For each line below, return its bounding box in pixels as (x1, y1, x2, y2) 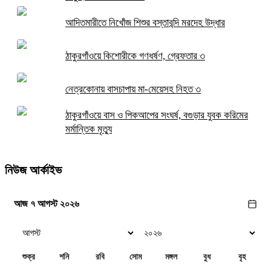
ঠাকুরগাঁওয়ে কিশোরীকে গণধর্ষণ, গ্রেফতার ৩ (65, 50, 205, 62)
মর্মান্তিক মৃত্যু (65, 123, 112, 135)
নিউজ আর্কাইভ (5, 163, 62, 177)
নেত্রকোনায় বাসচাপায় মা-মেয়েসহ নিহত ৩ (65, 83, 201, 95)
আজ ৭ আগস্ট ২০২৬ (14, 198, 79, 209)
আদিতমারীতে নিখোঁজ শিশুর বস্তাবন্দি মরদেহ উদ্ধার (65, 16, 225, 28)
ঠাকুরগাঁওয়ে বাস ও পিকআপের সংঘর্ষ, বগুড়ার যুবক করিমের (65, 109, 248, 122)
